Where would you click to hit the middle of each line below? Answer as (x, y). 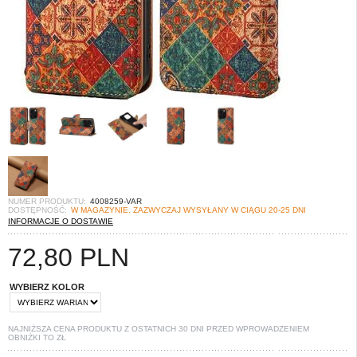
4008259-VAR (116, 201)
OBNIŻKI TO (32, 337)
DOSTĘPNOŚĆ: (37, 210)
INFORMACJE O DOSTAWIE (61, 221)
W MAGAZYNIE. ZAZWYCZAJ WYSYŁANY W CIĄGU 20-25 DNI (188, 210)
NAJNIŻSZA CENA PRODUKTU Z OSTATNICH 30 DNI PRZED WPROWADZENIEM (159, 329)
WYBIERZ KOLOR (47, 287)
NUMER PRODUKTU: (47, 201)
